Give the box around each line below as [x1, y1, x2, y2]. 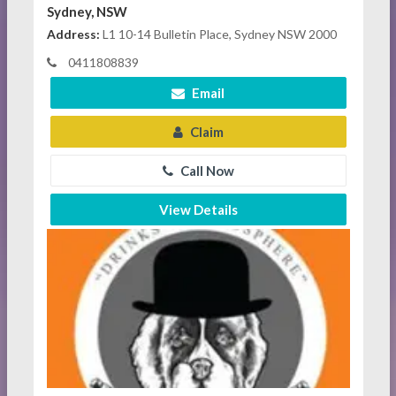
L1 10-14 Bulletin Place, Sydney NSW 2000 [99, 27, 337, 42]
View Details [158, 202, 238, 217]
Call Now [177, 163, 234, 179]
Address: [46, 27, 100, 42]
